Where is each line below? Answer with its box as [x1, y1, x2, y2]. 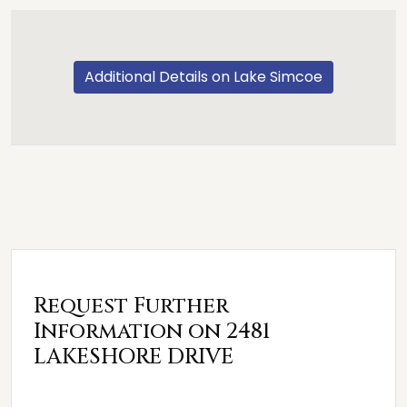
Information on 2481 [34, 317, 270, 346]
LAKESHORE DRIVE [34, 342, 233, 372]
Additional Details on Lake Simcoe [84, 66, 323, 87]
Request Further [34, 292, 229, 321]
